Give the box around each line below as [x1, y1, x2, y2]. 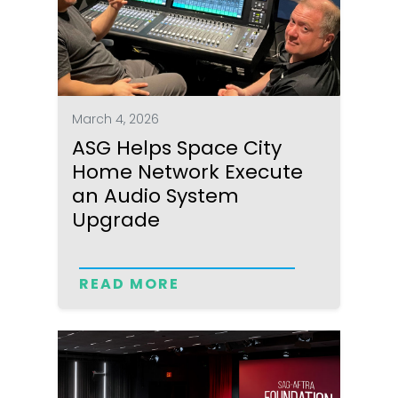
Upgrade [72, 205, 161, 234]
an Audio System [72, 181, 240, 210]
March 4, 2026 [72, 109, 160, 128]
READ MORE [79, 273, 180, 294]
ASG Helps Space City [72, 133, 283, 162]
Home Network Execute [72, 157, 304, 186]
